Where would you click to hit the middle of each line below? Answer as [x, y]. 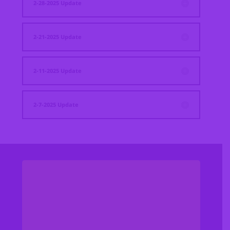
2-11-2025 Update [58, 71]
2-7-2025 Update [56, 105]
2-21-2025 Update [58, 37]
